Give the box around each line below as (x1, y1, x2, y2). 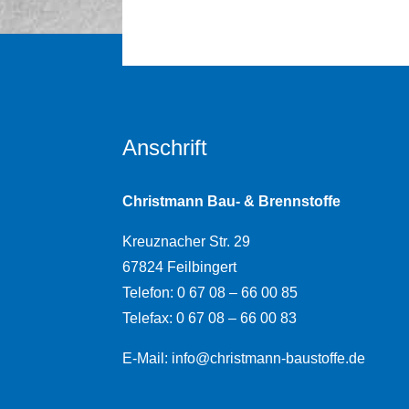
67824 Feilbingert (122, 259, 237, 276)
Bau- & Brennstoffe (207, 194, 341, 210)
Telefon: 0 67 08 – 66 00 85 (122, 285, 299, 301)
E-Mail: (122, 351, 173, 367)
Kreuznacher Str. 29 (122, 234, 251, 250)
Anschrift (122, 135, 208, 161)
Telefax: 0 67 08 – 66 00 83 (122, 310, 298, 327)
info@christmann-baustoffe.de (172, 351, 366, 367)
